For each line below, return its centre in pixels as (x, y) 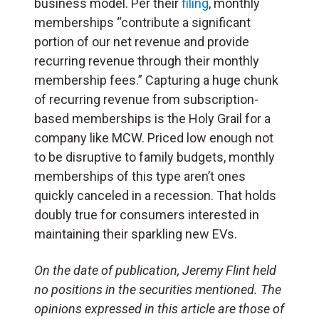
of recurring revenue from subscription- (146, 99)
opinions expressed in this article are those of (159, 308)
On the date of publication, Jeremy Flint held (155, 270)
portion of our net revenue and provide (142, 41)
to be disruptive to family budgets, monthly (155, 157)
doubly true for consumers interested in (147, 214)
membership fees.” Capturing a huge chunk (156, 80)
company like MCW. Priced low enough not (154, 137)
